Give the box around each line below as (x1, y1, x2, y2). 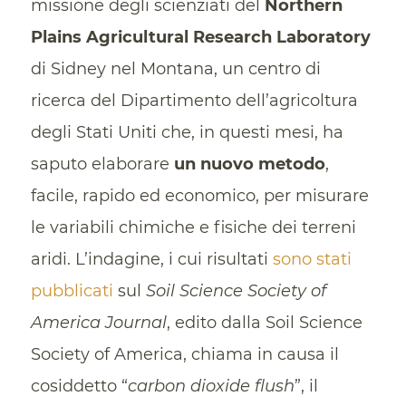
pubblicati (30, 281, 113, 302)
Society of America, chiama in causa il (30, 344, 339, 365)
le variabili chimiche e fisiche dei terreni (30, 217, 356, 238)
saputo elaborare (30, 154, 174, 175)
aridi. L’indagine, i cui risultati (30, 249, 273, 270)
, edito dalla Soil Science (166, 313, 362, 333)
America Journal (30, 313, 167, 333)
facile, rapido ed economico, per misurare (30, 186, 369, 207)
